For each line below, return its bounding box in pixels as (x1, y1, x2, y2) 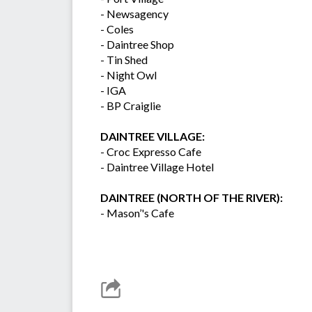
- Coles (100, 22, 134, 36)
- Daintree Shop (100, 38, 174, 52)
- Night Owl (100, 68, 157, 82)
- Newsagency (100, 7, 169, 21)
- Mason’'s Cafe (100, 206, 174, 220)
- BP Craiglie (100, 99, 161, 113)
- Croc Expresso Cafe (100, 145, 201, 159)
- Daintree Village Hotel (100, 160, 214, 174)
